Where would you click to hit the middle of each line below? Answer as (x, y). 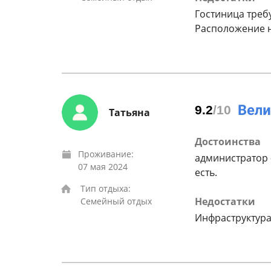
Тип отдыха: (106, 188)
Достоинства (228, 142)
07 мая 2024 (103, 167)
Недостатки (225, 201)
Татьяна (129, 113)
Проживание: (106, 154)
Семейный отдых (116, 201)
